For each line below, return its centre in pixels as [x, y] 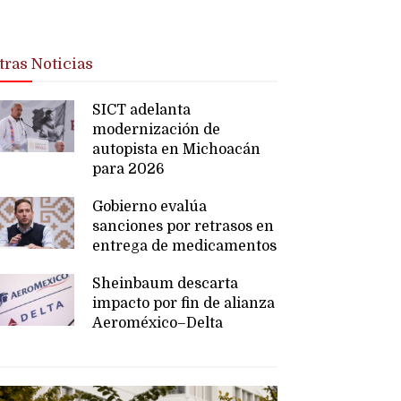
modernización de [157, 129]
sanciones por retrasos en [183, 226]
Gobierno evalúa [150, 206]
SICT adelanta [142, 110]
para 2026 [129, 169]
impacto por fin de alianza [184, 303]
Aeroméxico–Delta [158, 323]
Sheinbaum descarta [166, 283]
